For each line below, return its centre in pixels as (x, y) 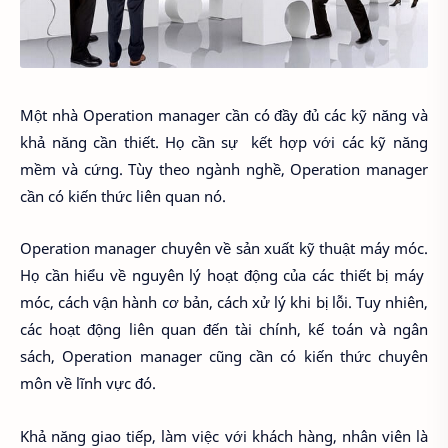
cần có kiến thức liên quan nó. (123, 195)
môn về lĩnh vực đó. (90, 383)
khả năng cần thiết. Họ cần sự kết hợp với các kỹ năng (224, 141)
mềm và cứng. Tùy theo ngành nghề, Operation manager (224, 168)
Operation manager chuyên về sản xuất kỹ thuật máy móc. (224, 248)
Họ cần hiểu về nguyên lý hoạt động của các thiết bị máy (224, 275)
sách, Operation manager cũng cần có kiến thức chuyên (224, 356)
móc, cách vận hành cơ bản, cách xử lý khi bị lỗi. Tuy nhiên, (224, 302)
